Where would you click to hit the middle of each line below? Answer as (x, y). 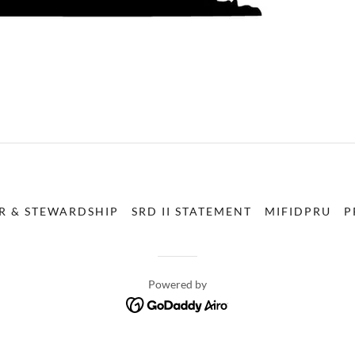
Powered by (177, 284)
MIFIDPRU (298, 211)
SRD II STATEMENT (192, 211)
